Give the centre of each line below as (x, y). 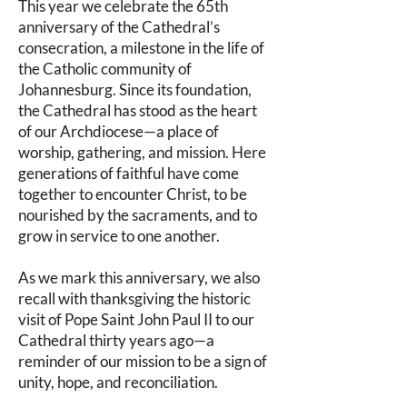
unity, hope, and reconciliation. (118, 382)
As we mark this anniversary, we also (139, 278)
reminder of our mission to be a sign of (143, 361)
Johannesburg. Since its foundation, (135, 89)
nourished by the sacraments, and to (138, 215)
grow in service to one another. (119, 236)
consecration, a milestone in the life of (141, 48)
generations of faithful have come (129, 173)
